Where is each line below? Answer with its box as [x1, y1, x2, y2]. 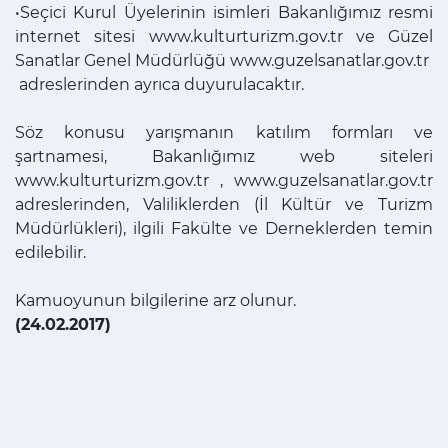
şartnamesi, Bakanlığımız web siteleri [15, 146, 433, 166]
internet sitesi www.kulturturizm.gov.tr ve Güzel [15, 26, 433, 46]
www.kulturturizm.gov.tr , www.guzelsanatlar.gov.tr [15, 170, 433, 190]
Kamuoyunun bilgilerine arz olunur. [15, 290, 296, 310]
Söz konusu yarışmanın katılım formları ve [15, 122, 433, 142]
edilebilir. [15, 242, 86, 262]
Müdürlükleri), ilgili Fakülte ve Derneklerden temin [15, 218, 433, 238]
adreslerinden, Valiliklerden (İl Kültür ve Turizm [15, 194, 433, 214]
